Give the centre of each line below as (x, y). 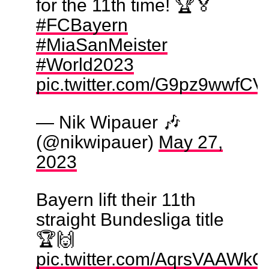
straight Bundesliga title (130, 219)
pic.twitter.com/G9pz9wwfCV (150, 84)
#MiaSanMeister (101, 44)
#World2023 (85, 64)
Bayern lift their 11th (116, 199)
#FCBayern (82, 24)
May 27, (190, 141)
